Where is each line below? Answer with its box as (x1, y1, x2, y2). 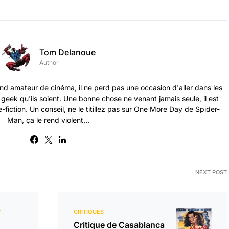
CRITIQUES (74, 208, 104, 215)
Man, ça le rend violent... (7, 116, 89, 124)
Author (39, 59, 59, 66)
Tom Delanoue (39, 47, 96, 57)
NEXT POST (195, 169, 227, 176)
